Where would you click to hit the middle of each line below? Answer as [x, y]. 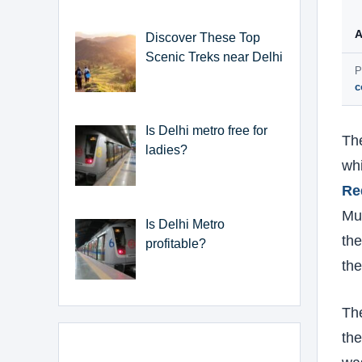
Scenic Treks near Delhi [214, 57]
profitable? [176, 244]
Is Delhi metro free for [206, 131]
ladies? [168, 150]
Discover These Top [203, 37]
